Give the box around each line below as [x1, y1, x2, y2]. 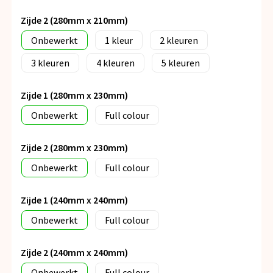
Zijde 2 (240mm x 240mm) [21, 246, 128, 259]
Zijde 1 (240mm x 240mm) [21, 194, 128, 207]
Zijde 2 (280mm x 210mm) [21, 14, 128, 27]
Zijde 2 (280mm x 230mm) [21, 141, 128, 154]
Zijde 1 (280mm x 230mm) [21, 89, 128, 102]
